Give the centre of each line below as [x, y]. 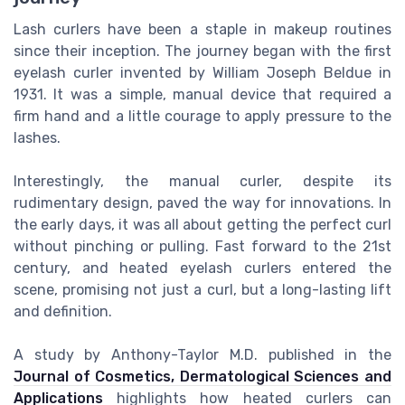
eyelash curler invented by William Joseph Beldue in [202, 73]
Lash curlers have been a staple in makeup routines [202, 30]
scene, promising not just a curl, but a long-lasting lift [202, 290]
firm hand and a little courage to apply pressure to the [202, 117]
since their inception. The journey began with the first [202, 52]
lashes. [37, 138]
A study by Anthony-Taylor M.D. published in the [202, 355]
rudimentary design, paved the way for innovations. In [202, 203]
